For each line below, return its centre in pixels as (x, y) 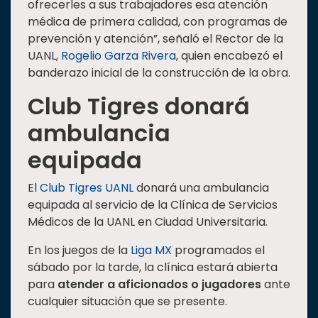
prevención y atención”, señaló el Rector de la (155, 39)
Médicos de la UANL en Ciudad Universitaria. (148, 222)
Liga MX (151, 251)
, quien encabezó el (229, 56)
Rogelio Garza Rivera (119, 56)
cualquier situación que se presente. (127, 302)
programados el (218, 251)
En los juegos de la (79, 251)
